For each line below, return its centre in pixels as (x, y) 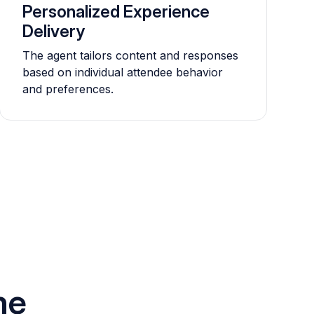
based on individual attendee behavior (122, 72)
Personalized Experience (116, 12)
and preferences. (68, 89)
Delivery (53, 31)
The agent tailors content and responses (130, 55)
